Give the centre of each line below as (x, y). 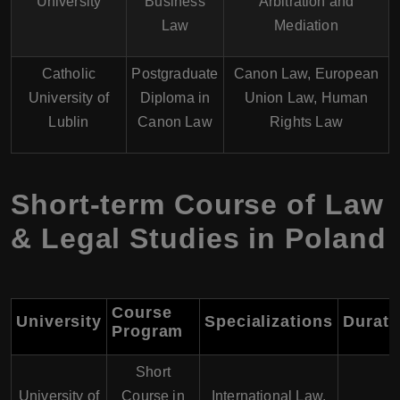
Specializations (269, 321)
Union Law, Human (306, 98)
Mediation (306, 25)
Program (148, 331)
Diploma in (175, 98)
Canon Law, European (306, 74)
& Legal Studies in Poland (199, 238)
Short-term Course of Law (197, 204)
